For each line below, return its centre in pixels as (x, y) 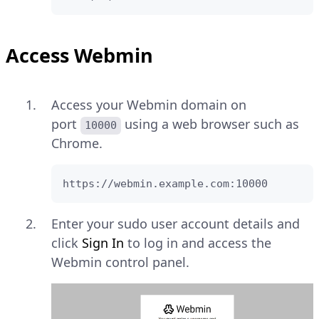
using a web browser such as (212, 124)
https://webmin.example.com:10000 (165, 184)
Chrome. (77, 143)
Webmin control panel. (120, 262)
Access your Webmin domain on (149, 105)
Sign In (103, 243)
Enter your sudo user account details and (176, 224)
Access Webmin (79, 56)
